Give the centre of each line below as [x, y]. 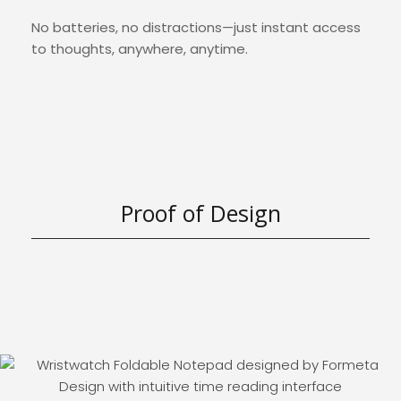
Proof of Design [200, 213]
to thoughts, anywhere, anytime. [140, 49]
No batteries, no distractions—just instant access [196, 27]
